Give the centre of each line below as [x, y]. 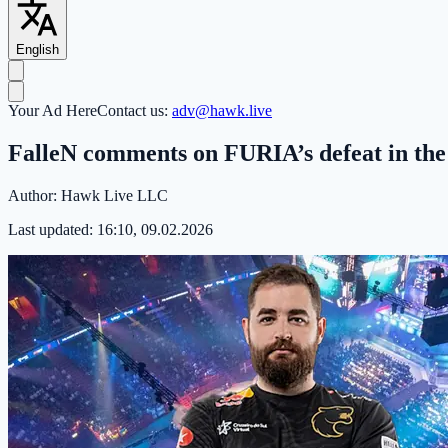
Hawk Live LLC [114, 195]
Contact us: [134, 111]
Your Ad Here [52, 111]
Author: [34, 195]
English [37, 50]
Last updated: [52, 229]
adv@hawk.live [222, 111]
